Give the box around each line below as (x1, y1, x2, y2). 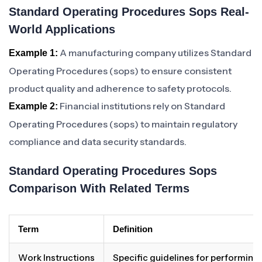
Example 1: (9, 48, 58, 58)
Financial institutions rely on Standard (58, 100, 225, 112)
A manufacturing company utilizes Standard (58, 47, 251, 58)
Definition (113, 224, 153, 234)
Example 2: (9, 101, 58, 111)
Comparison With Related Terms (9, 182, 189, 195)
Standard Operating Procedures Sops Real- (9, 5, 249, 18)
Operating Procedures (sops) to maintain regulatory (9, 118, 237, 130)
